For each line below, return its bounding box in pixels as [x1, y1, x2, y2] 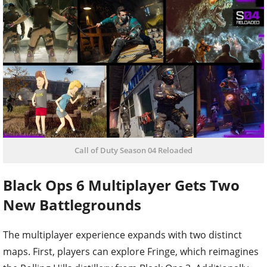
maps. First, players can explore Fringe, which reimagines [3, 244, 259, 258]
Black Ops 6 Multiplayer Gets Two [3, 175, 240, 195]
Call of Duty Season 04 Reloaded [74, 144, 193, 156]
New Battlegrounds [3, 194, 141, 215]
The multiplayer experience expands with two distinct [3, 228, 242, 241]
